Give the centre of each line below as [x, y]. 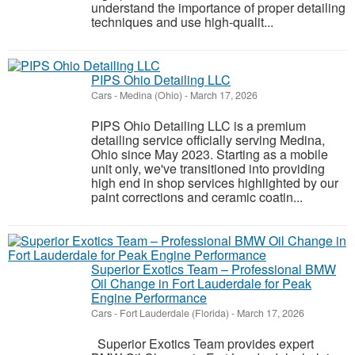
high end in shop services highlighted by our [215, 183]
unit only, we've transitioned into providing [208, 168]
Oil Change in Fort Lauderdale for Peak [201, 283]
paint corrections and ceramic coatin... [197, 197]
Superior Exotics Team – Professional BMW [214, 269]
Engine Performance [149, 298]
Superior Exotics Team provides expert [202, 344]
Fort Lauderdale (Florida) [174, 313]
